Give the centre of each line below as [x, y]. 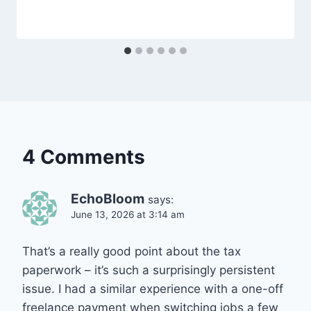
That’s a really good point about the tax [132, 252]
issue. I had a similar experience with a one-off [153, 289]
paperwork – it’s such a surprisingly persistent [149, 270]
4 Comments [84, 157]
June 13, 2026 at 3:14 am [128, 215]
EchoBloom [108, 199]
